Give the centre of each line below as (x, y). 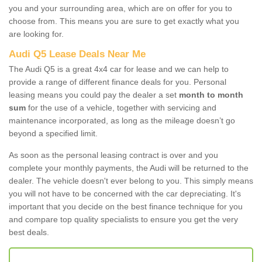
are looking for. (37, 34)
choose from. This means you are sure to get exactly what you (124, 21)
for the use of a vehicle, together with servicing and (121, 107)
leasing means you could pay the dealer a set (94, 94)
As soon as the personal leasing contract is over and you (113, 155)
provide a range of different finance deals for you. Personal (118, 82)
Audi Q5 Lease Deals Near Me (77, 54)
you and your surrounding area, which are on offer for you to (120, 8)
